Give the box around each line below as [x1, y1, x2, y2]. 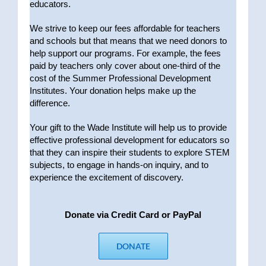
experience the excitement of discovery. [30, 172, 183, 182]
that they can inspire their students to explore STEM [30, 147, 230, 157]
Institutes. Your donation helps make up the [30, 85, 196, 96]
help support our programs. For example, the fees [30, 47, 221, 58]
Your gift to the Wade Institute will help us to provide [30, 122, 227, 132]
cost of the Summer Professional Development [30, 72, 211, 83]
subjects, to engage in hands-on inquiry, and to [30, 159, 208, 170]
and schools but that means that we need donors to [30, 35, 227, 46]
